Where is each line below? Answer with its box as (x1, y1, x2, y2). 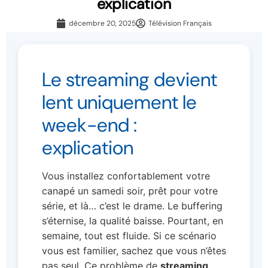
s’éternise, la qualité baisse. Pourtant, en (42, 214, 223, 227)
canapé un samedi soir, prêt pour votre (42, 184, 218, 197)
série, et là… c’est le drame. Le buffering (42, 199, 223, 212)
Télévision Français (148, 18, 212, 28)
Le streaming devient (42, 66, 217, 92)
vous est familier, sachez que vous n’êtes (42, 244, 226, 257)
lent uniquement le (42, 89, 197, 115)
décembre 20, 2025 (69, 18, 136, 28)
